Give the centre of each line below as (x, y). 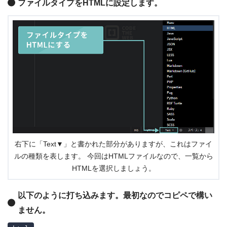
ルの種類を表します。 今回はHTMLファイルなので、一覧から (113, 156)
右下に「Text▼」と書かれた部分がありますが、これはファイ (113, 144)
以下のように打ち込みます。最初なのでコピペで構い (115, 195)
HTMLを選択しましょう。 (113, 168)
